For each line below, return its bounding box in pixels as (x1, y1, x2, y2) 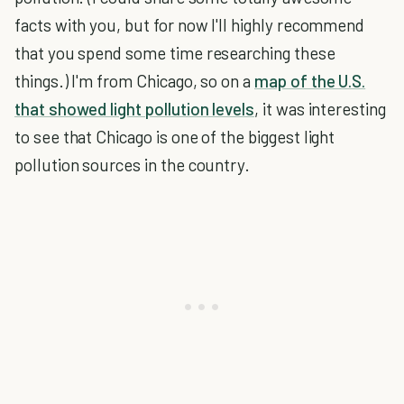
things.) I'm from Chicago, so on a (14, 70, 255, 91)
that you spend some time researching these (14, 42, 335, 63)
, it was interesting (254, 98, 386, 119)
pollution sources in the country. (14, 154, 251, 175)
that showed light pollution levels (14, 98, 255, 119)
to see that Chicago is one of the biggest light (14, 126, 335, 147)
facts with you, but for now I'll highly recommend (14, 14, 365, 35)
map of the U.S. (254, 70, 366, 91)
